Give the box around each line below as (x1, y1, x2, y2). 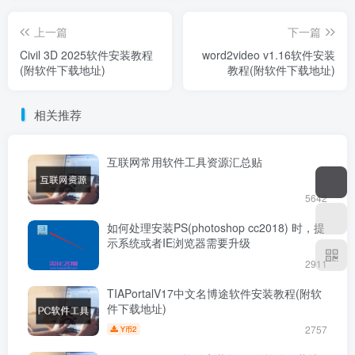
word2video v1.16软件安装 (202, 46, 335, 63)
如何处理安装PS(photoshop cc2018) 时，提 (107, 219, 325, 235)
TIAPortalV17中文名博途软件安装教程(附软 (107, 284, 322, 301)
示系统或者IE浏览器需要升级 (107, 234, 250, 250)
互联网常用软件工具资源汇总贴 (107, 153, 262, 170)
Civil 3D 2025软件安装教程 (20, 46, 153, 63)
